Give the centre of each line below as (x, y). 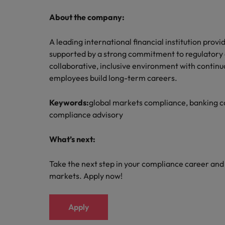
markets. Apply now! (86, 176)
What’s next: (72, 139)
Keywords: (69, 102)
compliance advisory (86, 115)
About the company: (87, 17)
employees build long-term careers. (113, 78)
